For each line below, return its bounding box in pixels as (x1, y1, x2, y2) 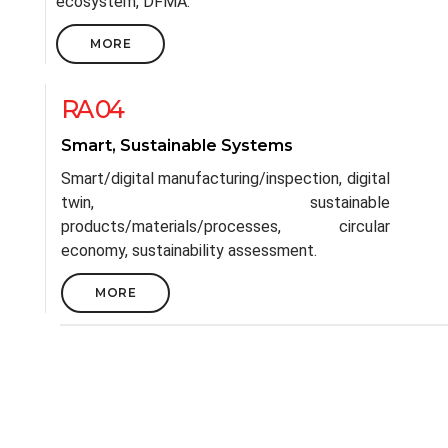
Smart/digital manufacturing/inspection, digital (61, 169, 390, 188)
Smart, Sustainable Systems (61, 136, 293, 155)
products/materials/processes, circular (61, 217, 390, 236)
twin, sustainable (61, 193, 390, 212)
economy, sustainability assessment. (61, 241, 317, 260)
